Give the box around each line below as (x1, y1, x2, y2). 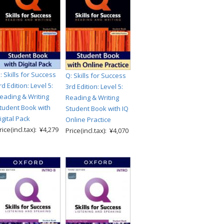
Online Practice (65, 114, 111, 124)
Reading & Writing (65, 92, 119, 102)
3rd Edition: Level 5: (65, 81, 123, 91)
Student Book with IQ (65, 103, 128, 113)
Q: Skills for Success (65, 70, 126, 80)
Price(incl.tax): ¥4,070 (65, 125, 128, 135)
